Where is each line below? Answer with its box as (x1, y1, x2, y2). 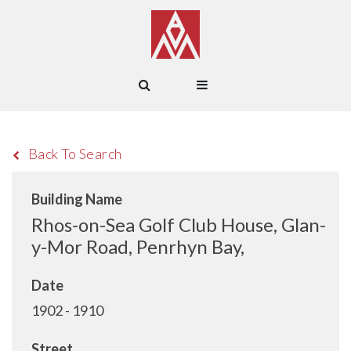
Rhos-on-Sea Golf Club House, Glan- (31, 213, 326, 236)
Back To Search (27, 145, 122, 162)
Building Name (31, 190, 122, 208)
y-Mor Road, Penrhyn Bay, (31, 235, 244, 258)
